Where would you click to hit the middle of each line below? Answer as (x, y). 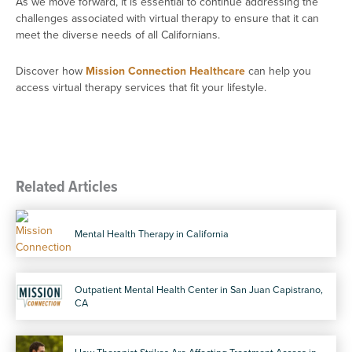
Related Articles (67, 186)
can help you (278, 70)
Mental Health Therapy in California (152, 233)
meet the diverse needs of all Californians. (118, 35)
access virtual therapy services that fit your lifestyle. (143, 87)
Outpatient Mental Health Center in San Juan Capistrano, (199, 290)
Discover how (51, 70)
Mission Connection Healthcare (165, 70)
